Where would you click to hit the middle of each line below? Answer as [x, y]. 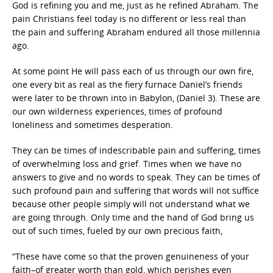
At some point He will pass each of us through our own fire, [133, 71]
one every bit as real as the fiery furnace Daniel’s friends [127, 84]
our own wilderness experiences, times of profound [117, 111]
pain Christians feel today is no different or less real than [129, 19]
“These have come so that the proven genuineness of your [131, 256]
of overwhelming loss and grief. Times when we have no [127, 164]
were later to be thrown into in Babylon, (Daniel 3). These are [136, 98]
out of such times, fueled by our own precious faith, [117, 231]
